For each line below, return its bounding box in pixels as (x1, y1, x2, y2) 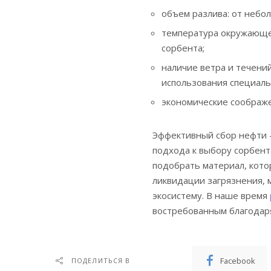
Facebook (220, 255, 256, 267)
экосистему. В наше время (152, 189, 270, 202)
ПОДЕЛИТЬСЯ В (71, 256, 131, 266)
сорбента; (162, 42, 204, 54)
